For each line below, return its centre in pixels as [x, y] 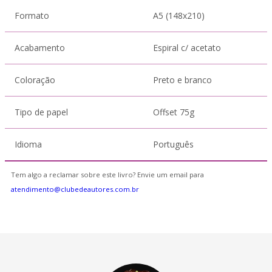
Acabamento [40, 48]
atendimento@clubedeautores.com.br [75, 189]
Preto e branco [182, 80]
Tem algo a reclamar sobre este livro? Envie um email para [107, 175]
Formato [32, 15]
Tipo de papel [41, 112]
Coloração [35, 80]
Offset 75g [174, 112]
